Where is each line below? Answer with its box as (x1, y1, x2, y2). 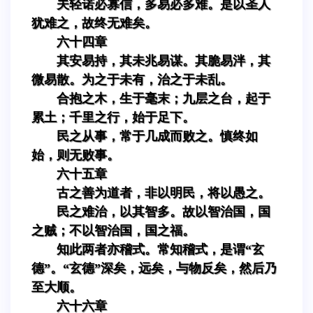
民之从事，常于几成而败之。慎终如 (57, 129, 258, 143)
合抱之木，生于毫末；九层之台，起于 (57, 91, 270, 105)
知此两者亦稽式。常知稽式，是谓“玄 (57, 242, 264, 256)
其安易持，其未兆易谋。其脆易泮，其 (57, 53, 270, 68)
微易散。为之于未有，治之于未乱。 (31, 72, 233, 87)
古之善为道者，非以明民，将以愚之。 (57, 185, 270, 200)
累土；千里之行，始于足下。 (31, 110, 195, 124)
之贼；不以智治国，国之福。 (31, 223, 195, 238)
